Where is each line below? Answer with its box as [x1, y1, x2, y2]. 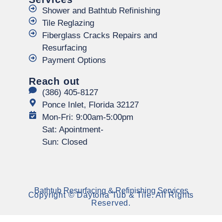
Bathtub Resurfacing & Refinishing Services [34, 186, 188, 195]
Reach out [29, 76, 80, 87]
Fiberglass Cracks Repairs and [42, 31, 157, 41]
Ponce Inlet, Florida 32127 [42, 100, 139, 110]
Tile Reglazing [42, 18, 94, 28]
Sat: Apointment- [42, 125, 104, 135]
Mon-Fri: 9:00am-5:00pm [42, 112, 133, 122]
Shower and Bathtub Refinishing [42, 6, 160, 16]
